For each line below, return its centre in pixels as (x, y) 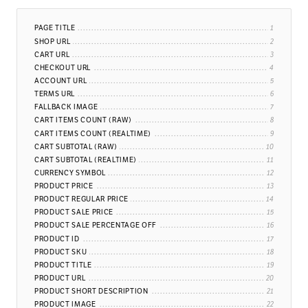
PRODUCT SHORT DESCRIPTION (91, 291)
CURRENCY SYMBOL (70, 173)
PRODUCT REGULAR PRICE (81, 199)
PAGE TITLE (55, 28)
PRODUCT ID (57, 239)
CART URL (52, 54)
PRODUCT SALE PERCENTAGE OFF (96, 225)
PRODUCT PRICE (64, 186)
